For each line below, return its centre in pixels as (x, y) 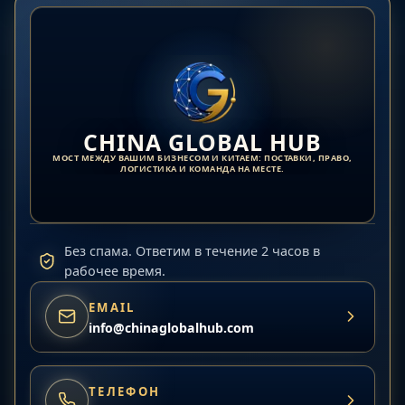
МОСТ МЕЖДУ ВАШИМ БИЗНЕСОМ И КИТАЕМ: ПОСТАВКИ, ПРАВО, (202, 158)
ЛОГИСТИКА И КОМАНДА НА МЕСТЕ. (202, 169)
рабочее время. (114, 270)
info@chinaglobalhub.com (171, 327)
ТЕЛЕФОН (125, 391)
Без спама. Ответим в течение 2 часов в (192, 250)
